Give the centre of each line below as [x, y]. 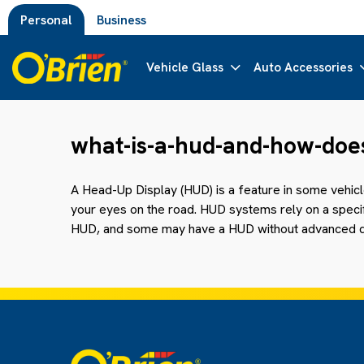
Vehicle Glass [185, 67]
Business [121, 19]
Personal [46, 19]
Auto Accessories [303, 67]
